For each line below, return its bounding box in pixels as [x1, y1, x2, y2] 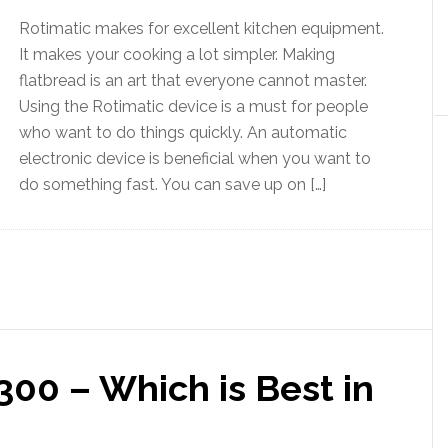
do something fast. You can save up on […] [19, 175, 326, 194]
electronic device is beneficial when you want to [19, 149, 371, 168]
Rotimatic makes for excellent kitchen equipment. [19, 19, 384, 38]
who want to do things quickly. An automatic [19, 123, 347, 142]
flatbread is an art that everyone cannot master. [19, 71, 367, 90]
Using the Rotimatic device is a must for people [19, 97, 368, 116]
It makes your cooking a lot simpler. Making [19, 45, 335, 64]
